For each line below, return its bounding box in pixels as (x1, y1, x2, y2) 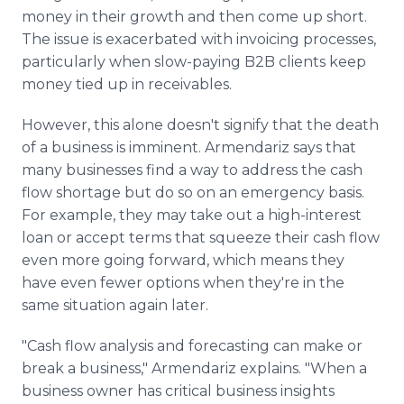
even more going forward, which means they (22, 252, 344, 269)
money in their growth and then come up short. (22, 8, 367, 25)
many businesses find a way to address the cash (22, 161, 363, 179)
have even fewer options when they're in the (22, 274, 344, 291)
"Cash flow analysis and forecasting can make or (22, 337, 363, 354)
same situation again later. (22, 297, 208, 314)
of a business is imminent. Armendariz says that (22, 139, 356, 156)
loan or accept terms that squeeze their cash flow (22, 229, 380, 246)
